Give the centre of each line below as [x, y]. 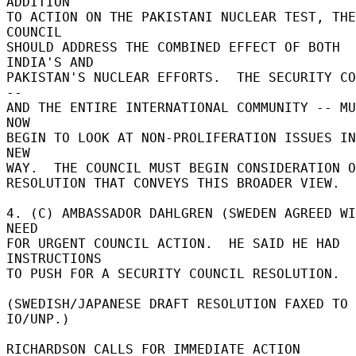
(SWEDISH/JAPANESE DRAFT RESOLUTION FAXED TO [177, 304]
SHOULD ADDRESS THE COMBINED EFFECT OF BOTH [173, 47]
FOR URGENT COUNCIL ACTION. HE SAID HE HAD [173, 243]
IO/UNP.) [42, 319]
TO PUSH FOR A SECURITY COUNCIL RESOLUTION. [177, 273]
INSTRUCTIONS [58, 258]
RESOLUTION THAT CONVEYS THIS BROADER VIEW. [177, 183]
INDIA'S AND [54, 62]
